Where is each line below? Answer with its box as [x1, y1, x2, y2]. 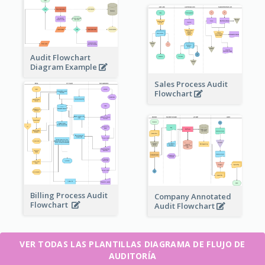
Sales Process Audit [154, 79, 228, 90]
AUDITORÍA [108, 250, 157, 262]
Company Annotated [154, 191, 231, 202]
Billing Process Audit [30, 190, 108, 201]
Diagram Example [30, 62, 99, 73]
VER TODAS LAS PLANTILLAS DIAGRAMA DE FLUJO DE [20, 238, 245, 250]
